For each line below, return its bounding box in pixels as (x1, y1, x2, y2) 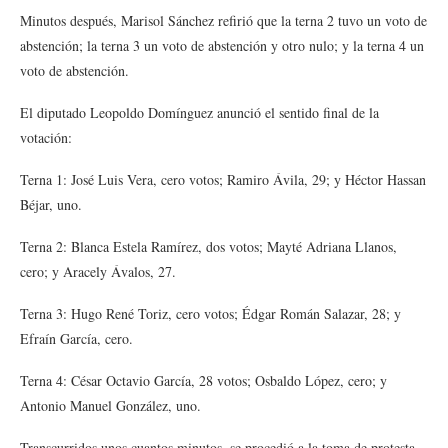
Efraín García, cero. (20, 329, 133, 348)
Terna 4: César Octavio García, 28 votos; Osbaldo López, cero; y (20, 371, 387, 390)
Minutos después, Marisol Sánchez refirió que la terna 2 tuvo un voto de (20, 11, 427, 30)
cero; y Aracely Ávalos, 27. (20, 262, 176, 281)
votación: (20, 128, 72, 147)
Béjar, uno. (20, 195, 82, 214)
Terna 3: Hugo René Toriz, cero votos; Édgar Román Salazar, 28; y (20, 304, 401, 323)
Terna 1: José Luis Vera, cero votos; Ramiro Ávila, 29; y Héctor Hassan (20, 170, 426, 189)
